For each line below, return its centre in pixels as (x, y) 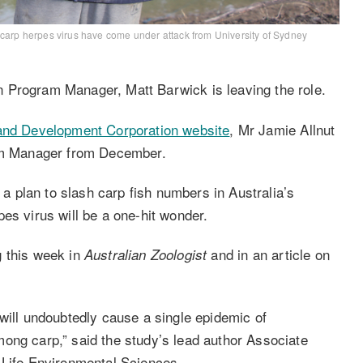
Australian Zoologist (147, 254)
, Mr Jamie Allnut (282, 129)
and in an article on (270, 254)
